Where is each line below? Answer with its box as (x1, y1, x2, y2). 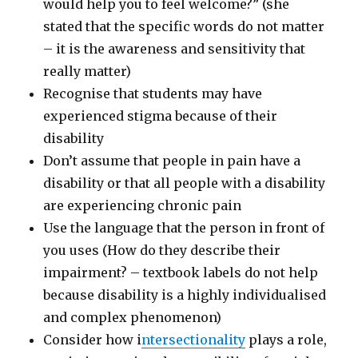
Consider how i (43, 331, 142, 348)
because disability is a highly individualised (43, 286, 327, 303)
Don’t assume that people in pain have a (43, 152, 301, 169)
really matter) (43, 62, 132, 79)
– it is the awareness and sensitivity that (43, 40, 306, 57)
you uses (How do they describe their (43, 241, 281, 258)
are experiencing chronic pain (43, 197, 242, 213)
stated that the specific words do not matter (43, 18, 325, 34)
